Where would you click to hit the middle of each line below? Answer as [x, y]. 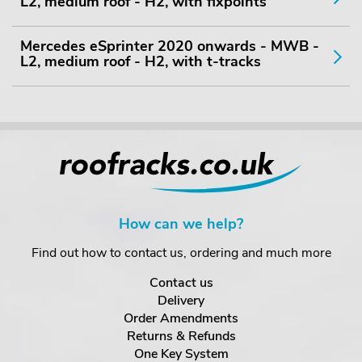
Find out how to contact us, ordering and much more [181, 253]
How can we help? [181, 224]
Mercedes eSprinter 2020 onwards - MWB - [170, 46]
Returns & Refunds [181, 336]
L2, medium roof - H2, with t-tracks [141, 61]
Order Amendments [181, 318]
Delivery [181, 301]
